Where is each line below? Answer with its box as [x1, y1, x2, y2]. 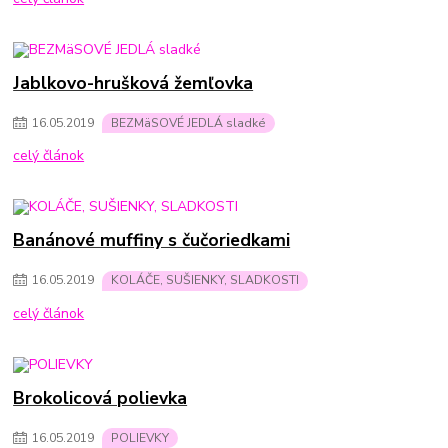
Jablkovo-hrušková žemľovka [13, 71, 254, 95]
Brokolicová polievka [13, 385, 188, 410]
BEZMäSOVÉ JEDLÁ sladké [111, 114, 266, 131]
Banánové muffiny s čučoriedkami [13, 228, 291, 253]
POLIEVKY [111, 429, 169, 446]
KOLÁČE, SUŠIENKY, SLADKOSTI [111, 272, 299, 289]
